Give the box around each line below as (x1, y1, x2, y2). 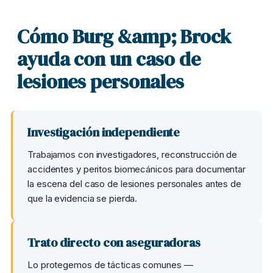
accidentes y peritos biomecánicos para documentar (27, 163, 246, 175)
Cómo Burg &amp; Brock (17, 23, 232, 50)
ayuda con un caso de (17, 46, 200, 73)
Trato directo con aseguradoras (27, 234, 200, 251)
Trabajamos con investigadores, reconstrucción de (27, 149, 238, 160)
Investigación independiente (27, 124, 180, 141)
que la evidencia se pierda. (27, 193, 138, 204)
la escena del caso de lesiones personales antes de (27, 178, 241, 190)
